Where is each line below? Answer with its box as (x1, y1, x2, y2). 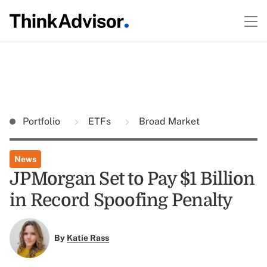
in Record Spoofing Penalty (10, 190, 233, 210)
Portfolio (23, 116, 63, 127)
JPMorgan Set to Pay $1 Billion (10, 169, 255, 189)
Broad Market (136, 116, 200, 127)
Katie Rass (66, 233, 109, 243)
